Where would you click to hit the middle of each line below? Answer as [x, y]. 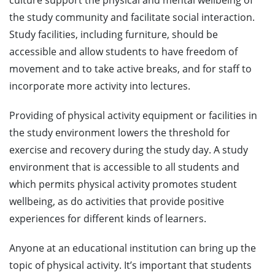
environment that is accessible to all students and [124, 167]
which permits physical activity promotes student [123, 184]
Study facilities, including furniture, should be [114, 35]
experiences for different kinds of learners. [108, 219]
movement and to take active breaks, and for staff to [130, 69]
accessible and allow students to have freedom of [123, 52]
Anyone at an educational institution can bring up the [133, 248]
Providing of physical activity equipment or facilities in [133, 116]
